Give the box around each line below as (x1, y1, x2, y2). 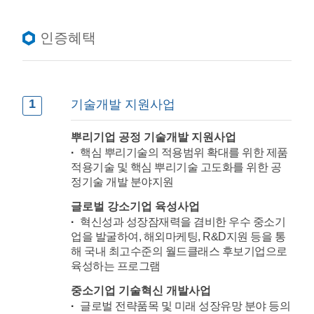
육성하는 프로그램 (71, 260, 161, 273)
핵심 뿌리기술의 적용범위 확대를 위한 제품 (80, 146, 288, 159)
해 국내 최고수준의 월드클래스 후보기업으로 (71, 245, 287, 258)
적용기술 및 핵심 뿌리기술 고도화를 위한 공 (71, 161, 282, 174)
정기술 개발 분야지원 (71, 176, 174, 189)
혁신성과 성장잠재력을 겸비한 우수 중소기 (80, 216, 286, 228)
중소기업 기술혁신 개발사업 (71, 285, 212, 297)
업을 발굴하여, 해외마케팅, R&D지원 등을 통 (71, 231, 286, 243)
